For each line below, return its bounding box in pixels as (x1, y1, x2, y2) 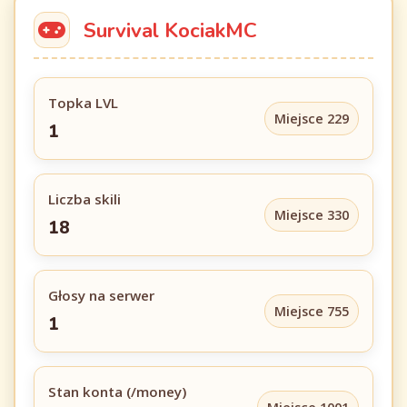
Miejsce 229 (274, 110, 349, 127)
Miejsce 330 (274, 206, 349, 223)
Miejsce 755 (274, 303, 349, 320)
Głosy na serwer (48, 286, 154, 304)
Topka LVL (48, 94, 118, 112)
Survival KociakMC (84, 15, 257, 45)
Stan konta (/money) (48, 382, 186, 401)
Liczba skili (48, 190, 121, 208)
